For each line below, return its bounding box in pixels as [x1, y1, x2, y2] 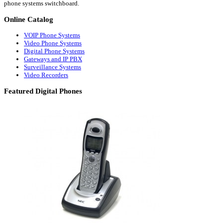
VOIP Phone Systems [24, 31, 80, 39]
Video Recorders [24, 71, 68, 79]
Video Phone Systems [24, 39, 82, 47]
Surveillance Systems [24, 63, 81, 71]
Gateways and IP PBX [24, 55, 82, 63]
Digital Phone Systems [24, 47, 85, 55]
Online [4, 15, 25, 24]
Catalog [25, 15, 53, 24]
